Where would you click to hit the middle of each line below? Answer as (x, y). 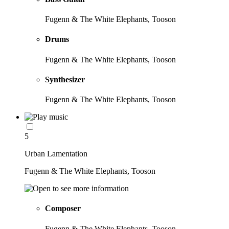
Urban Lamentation (56, 154)
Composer (63, 209)
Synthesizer (65, 79)
